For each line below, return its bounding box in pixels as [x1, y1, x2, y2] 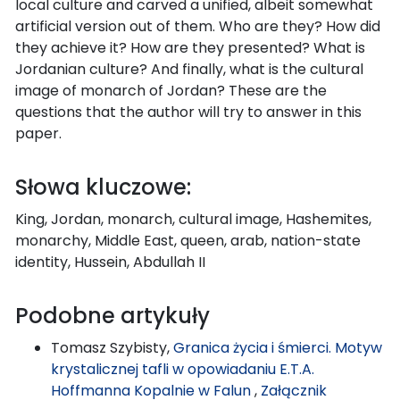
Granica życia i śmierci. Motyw [173, 337, 382, 358]
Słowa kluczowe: [15, 171, 191, 202]
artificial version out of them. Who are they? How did [15, 15, 380, 37]
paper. [15, 122, 62, 144]
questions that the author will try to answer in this [15, 101, 362, 122]
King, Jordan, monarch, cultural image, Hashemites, [15, 208, 371, 229]
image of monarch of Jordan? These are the [15, 79, 327, 101]
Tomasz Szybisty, [51, 337, 173, 358]
